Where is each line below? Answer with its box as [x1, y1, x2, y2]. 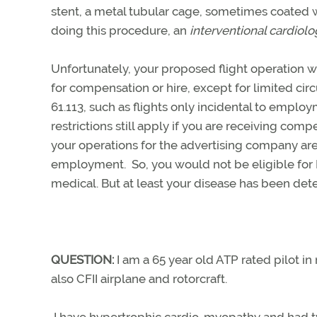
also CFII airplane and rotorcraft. [51, 271, 227, 286]
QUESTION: [51, 252, 114, 267]
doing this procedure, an [51, 23, 190, 38]
